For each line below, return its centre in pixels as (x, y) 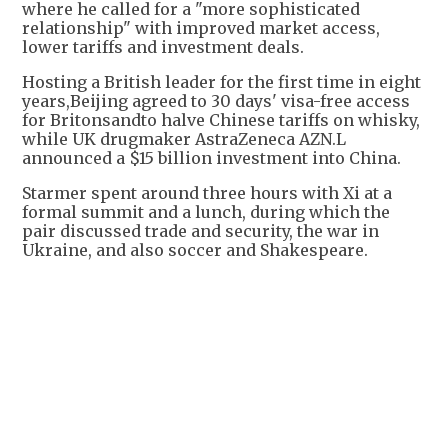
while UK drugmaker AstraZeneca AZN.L (184, 139)
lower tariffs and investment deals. (163, 47)
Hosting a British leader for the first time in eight (221, 82)
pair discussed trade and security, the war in (200, 231)
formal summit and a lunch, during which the (206, 212)
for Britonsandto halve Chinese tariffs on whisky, (221, 120)
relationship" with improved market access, (201, 28)
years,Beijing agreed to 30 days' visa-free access (216, 101)
